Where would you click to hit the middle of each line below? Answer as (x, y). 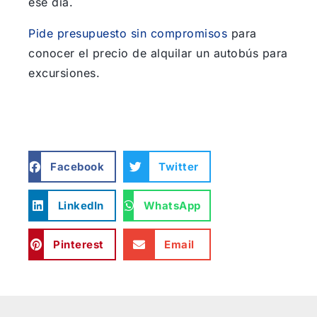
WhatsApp (172, 205)
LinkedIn (81, 205)
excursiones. (64, 73)
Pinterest (79, 244)
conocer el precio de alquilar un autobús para (158, 53)
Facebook (77, 166)
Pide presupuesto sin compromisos (128, 34)
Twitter (179, 166)
